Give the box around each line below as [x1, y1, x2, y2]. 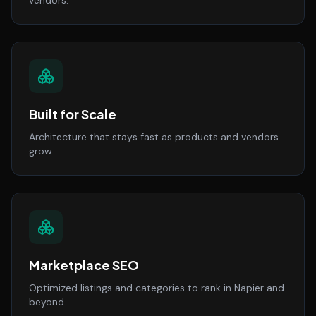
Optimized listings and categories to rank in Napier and [29, 281, 284, 294]
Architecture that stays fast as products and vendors [29, 130, 279, 143]
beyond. [29, 296, 66, 308]
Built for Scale [29, 106, 116, 122]
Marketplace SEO [29, 257, 139, 273]
